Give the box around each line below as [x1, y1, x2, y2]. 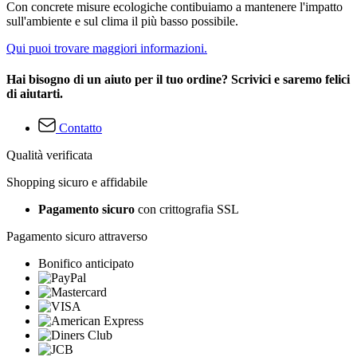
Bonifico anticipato [38, 257, 134, 271]
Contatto [59, 121, 102, 135]
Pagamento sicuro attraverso [6, 229, 147, 244]
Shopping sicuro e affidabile [6, 175, 147, 190]
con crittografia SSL [135, 202, 239, 217]
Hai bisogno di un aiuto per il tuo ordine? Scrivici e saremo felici [6, 72, 350, 86]
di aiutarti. [6, 86, 63, 100]
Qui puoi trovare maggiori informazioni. [6, 41, 207, 55]
